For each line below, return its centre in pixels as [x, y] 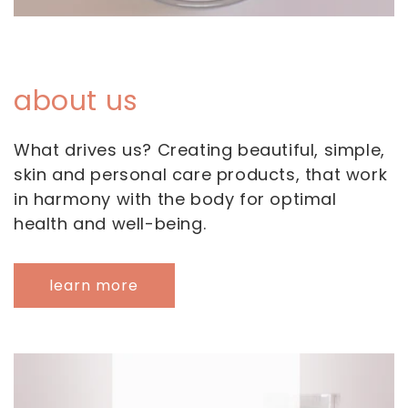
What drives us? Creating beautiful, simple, [199, 150]
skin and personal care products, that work [201, 174]
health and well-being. [110, 224]
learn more [94, 286]
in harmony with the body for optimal [175, 199]
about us [76, 101]
